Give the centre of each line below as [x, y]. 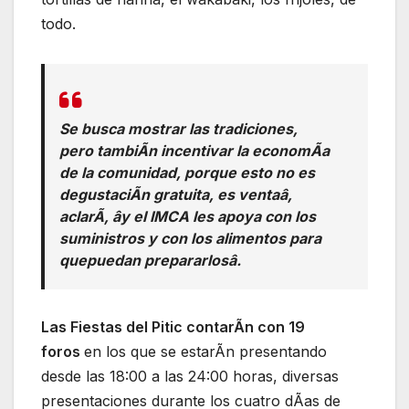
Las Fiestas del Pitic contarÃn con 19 [173, 327]
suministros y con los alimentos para [190, 239]
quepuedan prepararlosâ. [150, 261]
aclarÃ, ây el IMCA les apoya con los [188, 217]
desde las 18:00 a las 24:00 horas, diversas [190, 377]
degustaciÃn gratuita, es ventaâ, [176, 195]
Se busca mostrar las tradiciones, [178, 129]
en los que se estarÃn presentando [205, 352]
